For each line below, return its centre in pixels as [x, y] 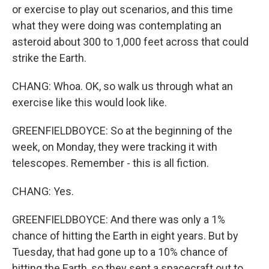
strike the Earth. [49, 58]
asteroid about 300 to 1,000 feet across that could [130, 42]
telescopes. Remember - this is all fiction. [110, 163]
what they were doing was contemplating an [117, 26]
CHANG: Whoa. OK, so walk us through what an [122, 86]
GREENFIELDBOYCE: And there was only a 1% [119, 220]
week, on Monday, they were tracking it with [115, 147]
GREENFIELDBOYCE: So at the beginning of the [122, 131]
